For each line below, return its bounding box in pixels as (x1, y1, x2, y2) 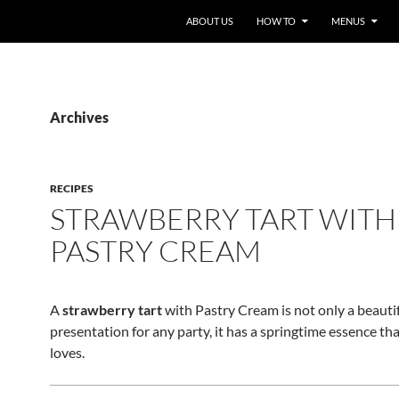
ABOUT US (186, 15, 233, 27)
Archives (50, 109, 109, 126)
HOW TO (256, 15, 296, 27)
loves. (50, 344, 85, 361)
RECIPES (50, 182, 94, 195)
